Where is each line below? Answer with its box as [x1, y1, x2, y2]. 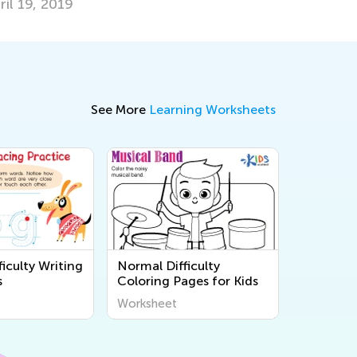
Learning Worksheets [149, 102, 276, 118]
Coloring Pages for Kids [117, 273, 258, 289]
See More [91, 102, 149, 118]
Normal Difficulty [117, 258, 220, 274]
